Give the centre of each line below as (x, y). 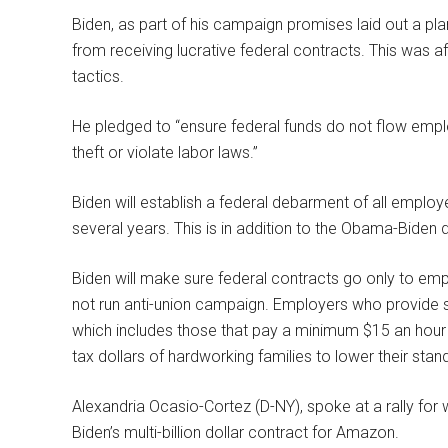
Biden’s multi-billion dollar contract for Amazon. (235, 432)
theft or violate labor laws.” (165, 152)
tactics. (98, 76)
